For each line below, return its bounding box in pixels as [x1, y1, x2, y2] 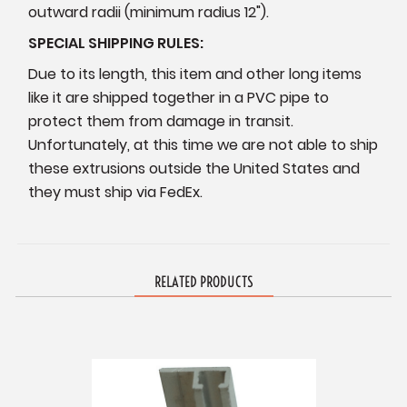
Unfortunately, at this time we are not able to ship [28, 134, 379, 156]
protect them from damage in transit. [28, 111, 294, 133]
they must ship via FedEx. [28, 182, 203, 203]
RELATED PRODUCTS [154, 273, 253, 292]
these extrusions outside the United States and [28, 158, 361, 180]
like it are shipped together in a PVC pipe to [28, 87, 330, 109]
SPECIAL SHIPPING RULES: [28, 33, 204, 55]
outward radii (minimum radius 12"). [28, 2, 270, 24]
